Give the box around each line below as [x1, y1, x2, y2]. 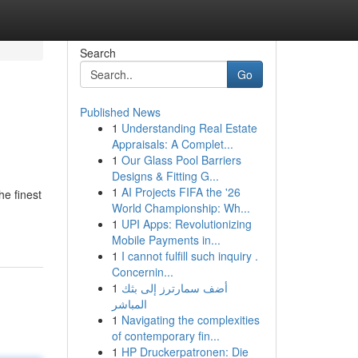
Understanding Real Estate [121, 120, 257, 136]
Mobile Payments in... [111, 232, 221, 248]
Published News [79, 104, 161, 120]
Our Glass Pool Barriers [121, 152, 241, 168]
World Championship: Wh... [111, 200, 250, 216]
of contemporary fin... [111, 328, 220, 344]
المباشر [111, 296, 147, 312]
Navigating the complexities [121, 312, 260, 328]
